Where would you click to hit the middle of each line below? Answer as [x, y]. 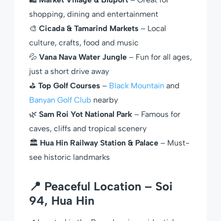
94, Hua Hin [62, 200]
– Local [152, 28]
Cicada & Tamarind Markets [89, 28]
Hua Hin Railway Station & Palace [99, 143]
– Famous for [156, 114]
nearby [105, 100]
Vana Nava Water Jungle [83, 57]
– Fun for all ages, [159, 57]
